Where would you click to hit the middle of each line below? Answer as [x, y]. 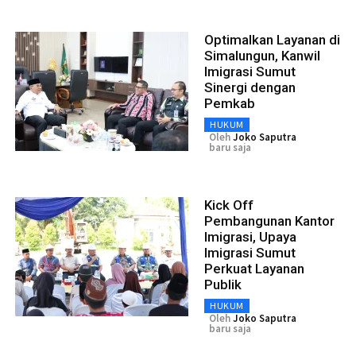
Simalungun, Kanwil [262, 55]
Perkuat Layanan [254, 268]
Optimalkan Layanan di [272, 39]
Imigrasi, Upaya [250, 236]
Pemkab [230, 103]
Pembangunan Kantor [269, 221]
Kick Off [229, 205]
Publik [223, 284]
